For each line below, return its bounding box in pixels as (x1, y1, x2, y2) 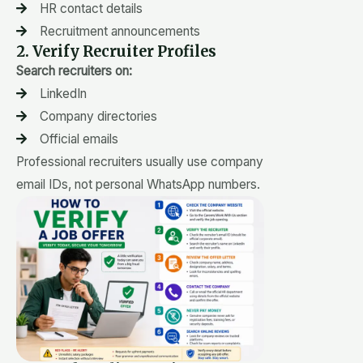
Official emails (39, 130, 118, 147)
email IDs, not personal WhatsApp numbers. (16, 176, 260, 192)
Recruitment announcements (39, 23, 200, 39)
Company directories (39, 108, 157, 124)
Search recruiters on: (16, 62, 132, 79)
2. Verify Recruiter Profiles (16, 41, 216, 61)
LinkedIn (39, 85, 87, 101)
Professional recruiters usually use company (16, 153, 263, 169)
